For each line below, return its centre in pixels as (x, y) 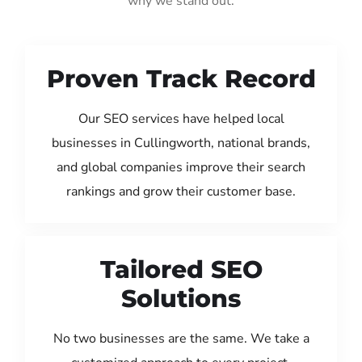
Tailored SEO (181, 269)
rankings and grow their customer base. (181, 191)
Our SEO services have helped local (181, 118)
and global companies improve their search (181, 167)
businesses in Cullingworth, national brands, (181, 143)
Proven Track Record (181, 78)
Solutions (181, 298)
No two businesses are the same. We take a (181, 338)
